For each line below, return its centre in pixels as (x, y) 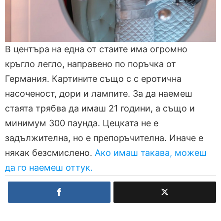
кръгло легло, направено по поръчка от (91, 64)
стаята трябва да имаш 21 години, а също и (100, 109)
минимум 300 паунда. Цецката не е (82, 123)
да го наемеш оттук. (50, 168)
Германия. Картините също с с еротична (93, 79)
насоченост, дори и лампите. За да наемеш (99, 94)
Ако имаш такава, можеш (149, 153)
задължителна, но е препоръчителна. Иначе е (104, 138)
